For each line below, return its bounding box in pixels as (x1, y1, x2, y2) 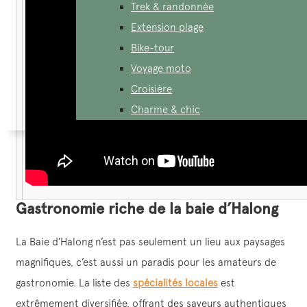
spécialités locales (133, 276, 218, 288)
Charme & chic (131, 103, 200, 115)
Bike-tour (131, 41, 174, 53)
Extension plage (131, 21, 204, 33)
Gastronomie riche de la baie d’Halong (16, 199, 278, 218)
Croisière (131, 82, 172, 95)
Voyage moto (131, 62, 191, 74)
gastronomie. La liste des (16, 276, 133, 288)
